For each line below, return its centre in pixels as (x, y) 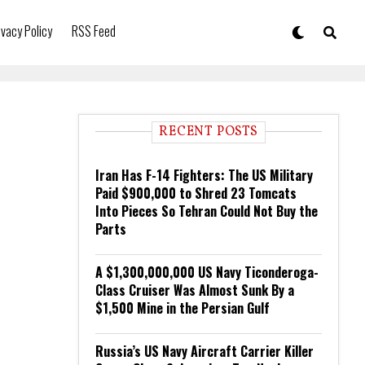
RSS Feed (94, 31)
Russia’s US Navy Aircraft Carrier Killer (204, 351)
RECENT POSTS (209, 132)
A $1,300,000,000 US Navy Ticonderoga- (207, 272)
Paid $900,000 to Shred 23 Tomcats (196, 193)
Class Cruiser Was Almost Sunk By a (195, 290)
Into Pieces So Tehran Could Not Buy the (207, 211)
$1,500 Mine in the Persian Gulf (182, 308)
